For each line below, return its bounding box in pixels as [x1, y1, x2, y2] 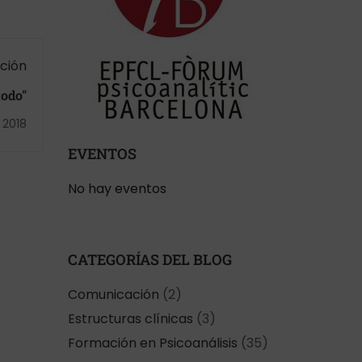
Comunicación [67, 285, 159, 304]
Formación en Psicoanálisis [67, 334, 238, 352]
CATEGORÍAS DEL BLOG [67, 250, 232, 269]
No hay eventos [67, 179, 166, 198]
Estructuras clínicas [67, 309, 193, 328]
